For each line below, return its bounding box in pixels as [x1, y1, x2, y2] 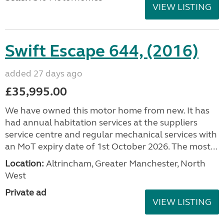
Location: [5, 157, 44, 169]
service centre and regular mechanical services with [5, 128, 217, 140]
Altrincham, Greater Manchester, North [44, 157, 205, 169]
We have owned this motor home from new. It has [5, 104, 209, 116]
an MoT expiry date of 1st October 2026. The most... [5, 140, 217, 152]
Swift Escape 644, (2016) [5, 40, 198, 61]
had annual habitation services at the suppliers [5, 116, 197, 128]
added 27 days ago [5, 67, 82, 79]
